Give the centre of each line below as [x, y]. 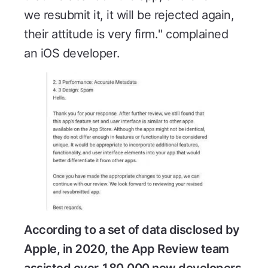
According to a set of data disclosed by [132, 229]
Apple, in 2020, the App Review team [127, 249]
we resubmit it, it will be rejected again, [129, 15]
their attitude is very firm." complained [126, 34]
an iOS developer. [72, 53]
